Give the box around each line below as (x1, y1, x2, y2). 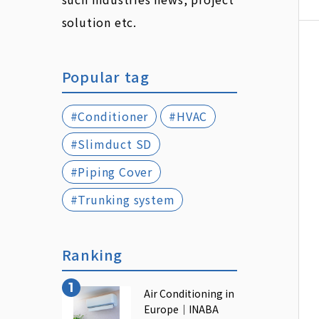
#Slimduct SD (70, 135, 152, 152)
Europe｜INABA (143, 302, 219, 317)
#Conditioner (70, 107, 149, 125)
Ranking (61, 244, 123, 265)
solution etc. (61, 13, 137, 31)
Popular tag (61, 66, 150, 87)
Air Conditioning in (143, 286, 234, 301)
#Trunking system (70, 190, 175, 208)
